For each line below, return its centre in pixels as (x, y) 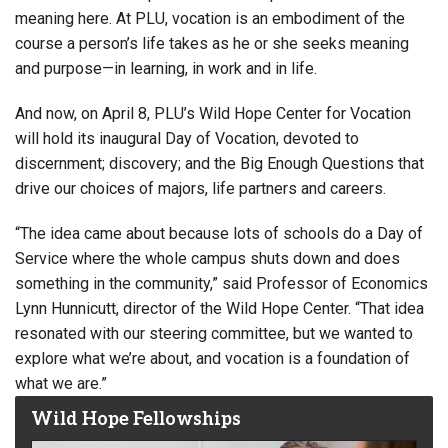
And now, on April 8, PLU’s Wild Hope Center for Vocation (213, 113)
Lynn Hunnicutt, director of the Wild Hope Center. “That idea (219, 308)
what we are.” (61, 383)
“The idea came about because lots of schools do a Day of (219, 233)
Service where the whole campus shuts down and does (207, 258)
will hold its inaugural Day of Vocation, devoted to (187, 138)
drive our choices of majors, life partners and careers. (200, 188)
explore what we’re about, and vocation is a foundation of (212, 358)
